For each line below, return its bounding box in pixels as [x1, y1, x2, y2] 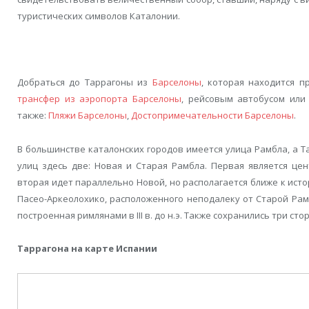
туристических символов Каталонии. [17, 10, 180, 23]
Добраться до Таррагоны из [17, 76, 152, 89]
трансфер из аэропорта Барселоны [17, 92, 181, 106]
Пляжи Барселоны [48, 109, 127, 122]
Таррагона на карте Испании [17, 241, 157, 255]
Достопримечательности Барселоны [131, 109, 294, 122]
